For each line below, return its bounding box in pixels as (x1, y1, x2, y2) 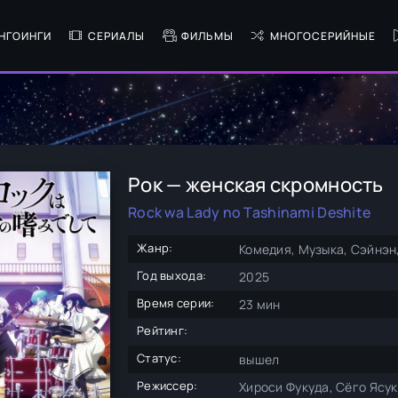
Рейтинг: (137, 322, 188, 338)
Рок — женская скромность (128, 171, 384, 198)
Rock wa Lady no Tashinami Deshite (128, 203, 371, 222)
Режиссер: (137, 378, 198, 394)
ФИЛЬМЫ (181, 28, 234, 44)
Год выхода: (137, 267, 207, 283)
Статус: (137, 350, 181, 366)
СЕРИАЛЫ (88, 28, 145, 44)
